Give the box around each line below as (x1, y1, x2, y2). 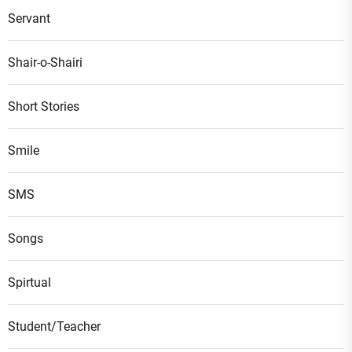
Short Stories (8, 99, 79, 114)
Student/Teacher (8, 319, 101, 334)
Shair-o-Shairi (8, 55, 82, 70)
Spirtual (8, 275, 51, 290)
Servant (8, 11, 50, 26)
